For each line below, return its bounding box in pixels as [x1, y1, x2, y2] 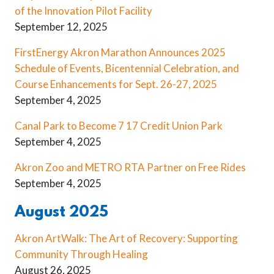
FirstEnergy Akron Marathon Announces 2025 [15, 46, 226, 59]
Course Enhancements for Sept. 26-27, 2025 [15, 78, 217, 91]
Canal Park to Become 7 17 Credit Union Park [15, 119, 223, 133]
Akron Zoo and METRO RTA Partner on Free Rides [15, 161, 246, 174]
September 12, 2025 [15, 20, 108, 34]
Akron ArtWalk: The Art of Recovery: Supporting [15, 231, 238, 245]
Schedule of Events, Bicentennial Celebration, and [15, 62, 239, 75]
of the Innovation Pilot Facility [15, 4, 152, 18]
